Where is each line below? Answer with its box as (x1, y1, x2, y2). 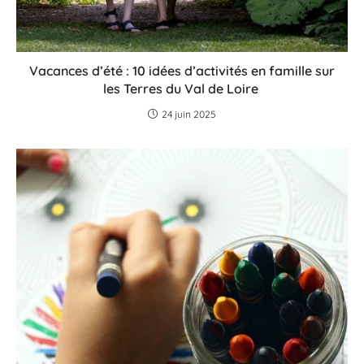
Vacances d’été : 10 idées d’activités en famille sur (29, 62, 335, 79)
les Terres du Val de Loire (102, 80, 262, 97)
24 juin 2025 (162, 107, 216, 120)
